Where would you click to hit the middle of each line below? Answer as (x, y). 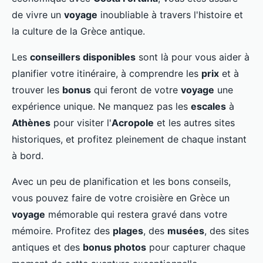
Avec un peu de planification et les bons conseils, (121, 182)
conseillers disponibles (83, 57)
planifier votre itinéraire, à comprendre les (107, 74)
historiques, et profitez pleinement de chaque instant (129, 139)
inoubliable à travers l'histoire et (170, 15)
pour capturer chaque (196, 247)
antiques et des (47, 247)
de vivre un (38, 15)
